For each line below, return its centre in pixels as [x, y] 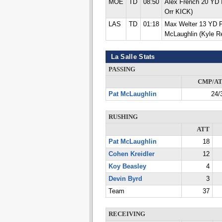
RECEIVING [127, 214]
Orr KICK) [178, 12]
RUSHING [123, 117]
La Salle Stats [133, 57]
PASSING [122, 69]
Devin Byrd [125, 179]
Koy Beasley [127, 166]
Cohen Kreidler [131, 154]
